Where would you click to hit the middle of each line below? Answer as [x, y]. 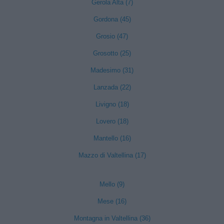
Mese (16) [112, 201]
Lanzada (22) [112, 87]
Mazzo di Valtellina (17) [112, 155]
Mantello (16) [112, 138]
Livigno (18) [112, 104]
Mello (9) [112, 184]
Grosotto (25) [112, 53]
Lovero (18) [112, 121]
